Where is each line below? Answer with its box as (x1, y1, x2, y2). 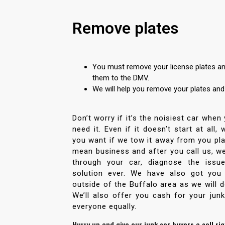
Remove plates (72, 18, 178, 38)
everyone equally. (72, 201, 137, 211)
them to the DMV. (92, 73, 149, 82)
